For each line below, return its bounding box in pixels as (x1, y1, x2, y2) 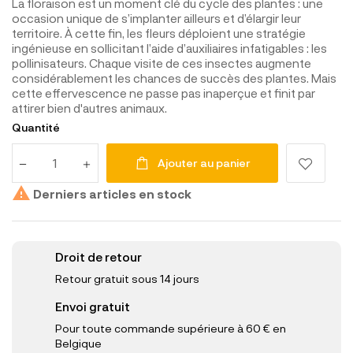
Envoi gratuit (55, 299, 130, 314)
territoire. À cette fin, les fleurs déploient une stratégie (12, 25, 306, 40)
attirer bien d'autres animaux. (12, 100, 167, 115)
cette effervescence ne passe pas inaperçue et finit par (12, 85, 315, 100)
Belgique (55, 336, 102, 350)
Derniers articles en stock (31, 186, 191, 201)
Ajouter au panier (158, 156, 251, 170)
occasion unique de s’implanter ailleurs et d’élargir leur (12, 10, 301, 25)
